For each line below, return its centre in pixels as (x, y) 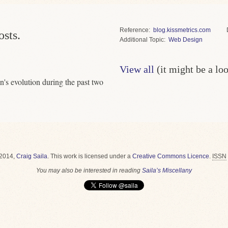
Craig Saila (32, 156)
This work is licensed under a (91, 156)
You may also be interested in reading (89, 170)
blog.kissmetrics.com (182, 30)
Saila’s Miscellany (167, 170)
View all (137, 69)
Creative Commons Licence (170, 156)
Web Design (185, 40)
